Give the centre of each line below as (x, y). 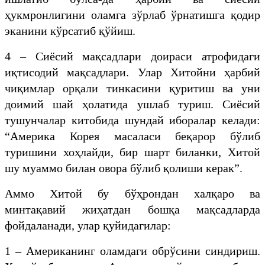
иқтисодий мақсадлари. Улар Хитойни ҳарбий (132, 72)
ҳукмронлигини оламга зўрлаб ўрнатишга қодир (132, 14)
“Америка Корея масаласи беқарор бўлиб (132, 136)
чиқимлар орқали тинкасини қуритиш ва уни (132, 88)
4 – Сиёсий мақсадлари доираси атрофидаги (132, 56)
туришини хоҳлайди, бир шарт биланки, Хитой (132, 152)
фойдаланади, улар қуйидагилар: (88, 225)
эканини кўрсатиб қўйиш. (70, 30)
